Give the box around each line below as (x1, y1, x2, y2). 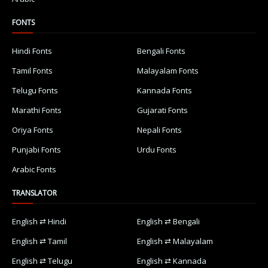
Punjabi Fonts (12, 144, 61, 155)
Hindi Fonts (12, 45, 52, 56)
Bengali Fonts (137, 45, 185, 56)
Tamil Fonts (12, 65, 53, 76)
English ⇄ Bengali (137, 215, 200, 227)
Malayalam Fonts (137, 65, 199, 76)
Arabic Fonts (12, 163, 56, 175)
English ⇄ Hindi (12, 215, 66, 227)
